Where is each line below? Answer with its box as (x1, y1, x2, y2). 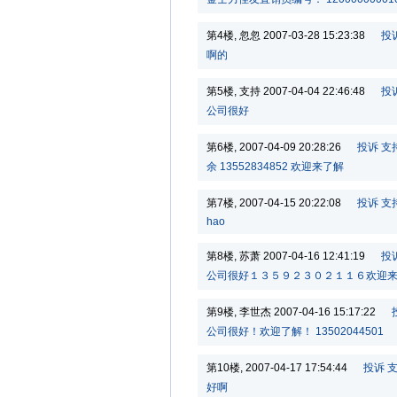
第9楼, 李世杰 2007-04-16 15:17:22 (206, 306, 392, 318)
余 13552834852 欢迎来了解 (206, 160, 344, 173)
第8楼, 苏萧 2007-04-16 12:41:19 (206, 250, 381, 262)
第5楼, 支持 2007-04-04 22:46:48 (206, 85, 381, 97)
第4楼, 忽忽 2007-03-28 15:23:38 (206, 29, 381, 42)
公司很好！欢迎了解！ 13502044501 (206, 325, 384, 338)
